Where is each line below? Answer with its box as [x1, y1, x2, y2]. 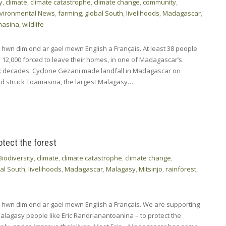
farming [58, 8, 82, 18]
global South [85, 8, 123, 18]
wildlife [22, 19, 44, 29]
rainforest [165, 164, 196, 174]
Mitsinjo [139, 164, 162, 174]
